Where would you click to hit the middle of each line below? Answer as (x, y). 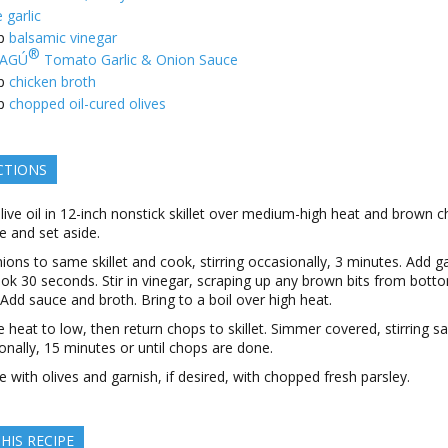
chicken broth (52, 81)
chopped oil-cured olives (87, 103)
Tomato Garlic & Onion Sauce (139, 59)
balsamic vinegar (63, 37)
